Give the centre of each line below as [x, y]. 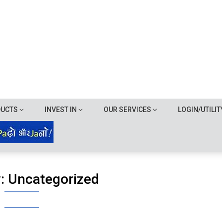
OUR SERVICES [127, 110]
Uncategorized [54, 179]
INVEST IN [61, 110]
